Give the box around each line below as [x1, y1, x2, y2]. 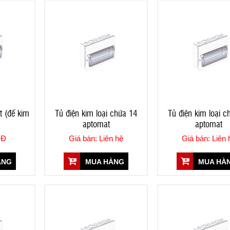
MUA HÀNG [83, 157, 125, 166]
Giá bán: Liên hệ [69, 133, 124, 143]
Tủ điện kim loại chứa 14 [55, 106, 138, 119]
